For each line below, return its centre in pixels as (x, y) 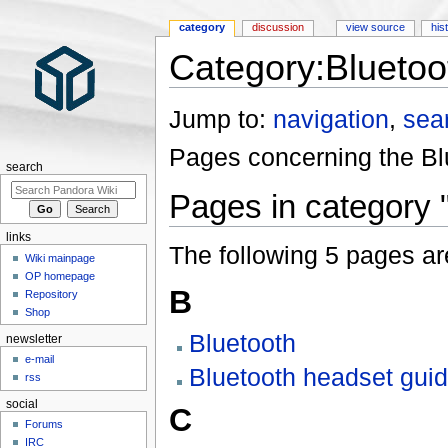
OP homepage (60, 275)
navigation (330, 119)
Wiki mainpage (60, 257)
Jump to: (220, 119)
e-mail (40, 359)
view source (375, 27)
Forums (44, 424)
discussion (278, 27)
